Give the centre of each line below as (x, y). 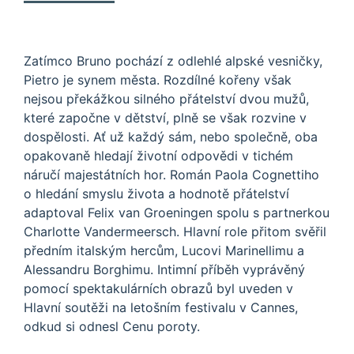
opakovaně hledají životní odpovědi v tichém (158, 156)
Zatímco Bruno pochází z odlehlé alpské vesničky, (173, 61)
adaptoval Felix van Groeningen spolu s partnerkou (177, 213)
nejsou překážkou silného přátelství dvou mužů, (166, 99)
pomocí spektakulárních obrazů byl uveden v (158, 289)
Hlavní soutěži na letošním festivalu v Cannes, (161, 308)
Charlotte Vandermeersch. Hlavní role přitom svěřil (175, 232)
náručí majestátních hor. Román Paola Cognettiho (171, 175)
